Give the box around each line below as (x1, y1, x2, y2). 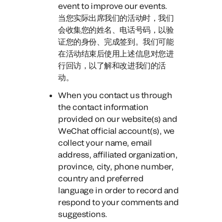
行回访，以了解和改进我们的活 (58, 60, 166, 70)
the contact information (58, 102, 149, 111)
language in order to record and (58, 185, 179, 195)
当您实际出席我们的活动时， (58, 13, 159, 22)
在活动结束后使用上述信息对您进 (58, 49, 174, 58)
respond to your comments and (58, 197, 179, 207)
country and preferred (58, 173, 144, 183)
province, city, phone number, (58, 162, 174, 171)
